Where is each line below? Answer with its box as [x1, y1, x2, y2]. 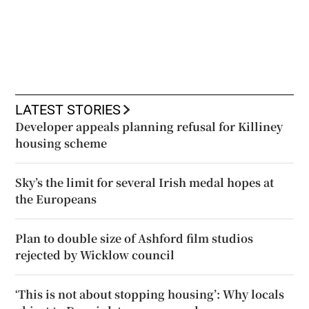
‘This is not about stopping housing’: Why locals [15, 286, 285, 302]
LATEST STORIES [15, 102, 121, 117]
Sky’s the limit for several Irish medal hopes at [15, 174, 275, 190]
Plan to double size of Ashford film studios [15, 230, 254, 246]
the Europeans [15, 190, 97, 207]
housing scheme [15, 134, 108, 151]
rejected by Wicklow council [15, 246, 175, 263]
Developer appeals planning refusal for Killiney [15, 118, 283, 134]
